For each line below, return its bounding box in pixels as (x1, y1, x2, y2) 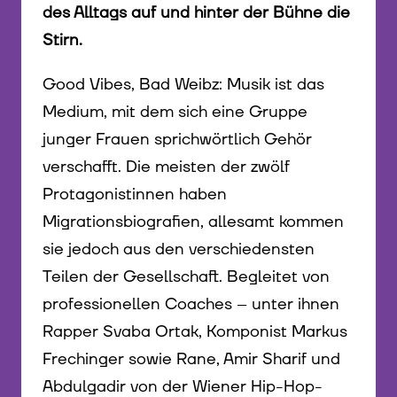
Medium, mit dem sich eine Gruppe (43, 101, 307, 124)
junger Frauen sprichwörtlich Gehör (43, 128, 312, 152)
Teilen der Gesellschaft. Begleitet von (43, 266, 330, 289)
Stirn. (43, 29, 82, 52)
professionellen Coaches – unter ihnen (43, 293, 339, 316)
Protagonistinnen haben (43, 183, 227, 206)
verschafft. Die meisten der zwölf (43, 156, 290, 179)
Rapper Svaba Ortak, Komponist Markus (43, 321, 347, 344)
